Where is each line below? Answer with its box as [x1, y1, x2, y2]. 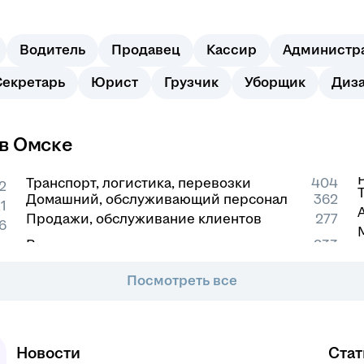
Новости [16, 344, 80, 362]
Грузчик [164, 75, 219, 90]
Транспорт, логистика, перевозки [26, 175, 251, 191]
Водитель [19, 42, 85, 58]
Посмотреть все [127, 273, 237, 288]
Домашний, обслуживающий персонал [26, 192, 288, 207]
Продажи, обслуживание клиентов [26, 211, 262, 227]
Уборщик [245, 75, 305, 90]
